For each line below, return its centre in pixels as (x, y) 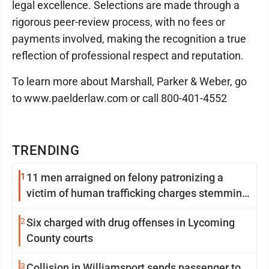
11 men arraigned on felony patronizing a (125, 178)
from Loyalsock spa (73, 209)
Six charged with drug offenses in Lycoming (131, 223)
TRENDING (46, 151)
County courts (60, 238)
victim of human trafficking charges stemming (137, 193)
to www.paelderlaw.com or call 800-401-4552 (119, 98)
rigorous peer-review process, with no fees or (119, 22)
